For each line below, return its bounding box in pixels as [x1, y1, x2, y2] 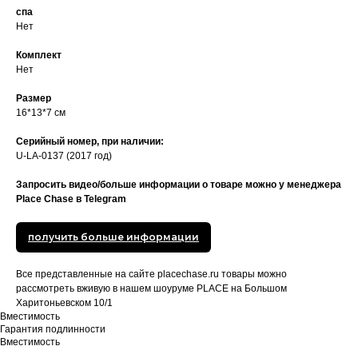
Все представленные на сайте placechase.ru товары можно [16, 268, 287, 280]
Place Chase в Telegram [16, 193, 126, 205]
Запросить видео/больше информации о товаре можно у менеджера [16, 179, 341, 191]
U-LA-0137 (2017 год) [16, 150, 112, 162]
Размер [16, 93, 51, 105]
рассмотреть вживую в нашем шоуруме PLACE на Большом [16, 283, 287, 295]
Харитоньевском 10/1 [16, 297, 113, 309]
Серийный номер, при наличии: [16, 136, 164, 148]
